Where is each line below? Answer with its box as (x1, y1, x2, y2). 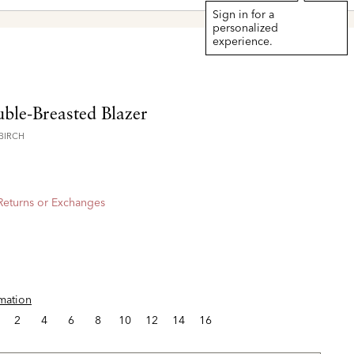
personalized (213, 20, 278, 35)
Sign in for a (213, 6, 274, 21)
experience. (213, 33, 273, 48)
